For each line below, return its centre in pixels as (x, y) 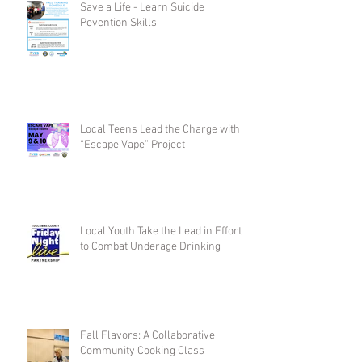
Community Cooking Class (142, 351)
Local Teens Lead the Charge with (160, 130)
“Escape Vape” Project (133, 145)
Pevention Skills (118, 23)
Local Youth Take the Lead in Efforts (165, 232)
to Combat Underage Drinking (150, 247)
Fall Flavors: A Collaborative (147, 336)
